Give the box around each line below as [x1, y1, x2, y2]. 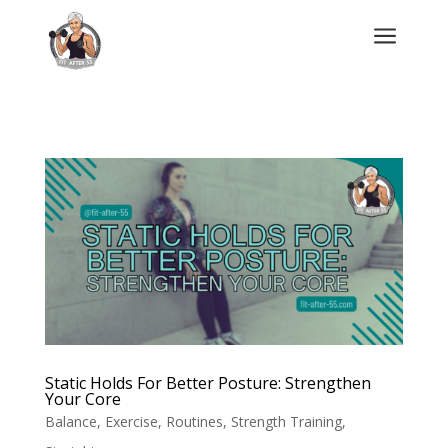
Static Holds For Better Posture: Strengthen [44, 372, 371, 395]
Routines [165, 412, 223, 432]
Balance [44, 412, 97, 432]
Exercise [104, 412, 158, 432]
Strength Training [230, 412, 342, 432]
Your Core [44, 388, 121, 411]
